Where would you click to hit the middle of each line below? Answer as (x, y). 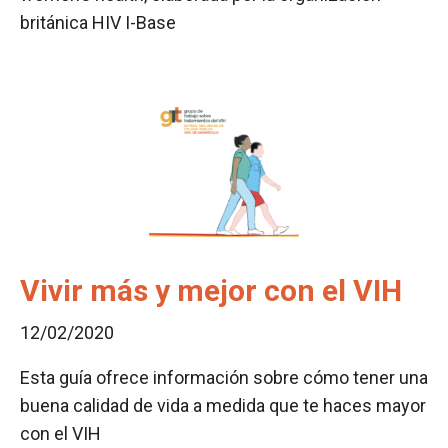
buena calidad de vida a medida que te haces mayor (223, 405)
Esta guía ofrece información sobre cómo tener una (224, 377)
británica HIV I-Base (98, 22)
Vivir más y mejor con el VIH (211, 290)
